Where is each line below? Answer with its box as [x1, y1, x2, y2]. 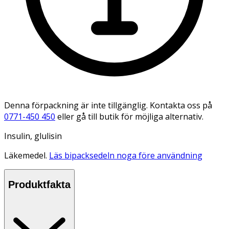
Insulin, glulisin [4, 130, 62, 142]
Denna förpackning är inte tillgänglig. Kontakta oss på [4, 99, 212, 111]
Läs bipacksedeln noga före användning [49, 149, 202, 161]
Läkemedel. [4, 149, 49, 161]
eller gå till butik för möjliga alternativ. [57, 110, 203, 122]
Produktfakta [8, 179, 71, 191]
